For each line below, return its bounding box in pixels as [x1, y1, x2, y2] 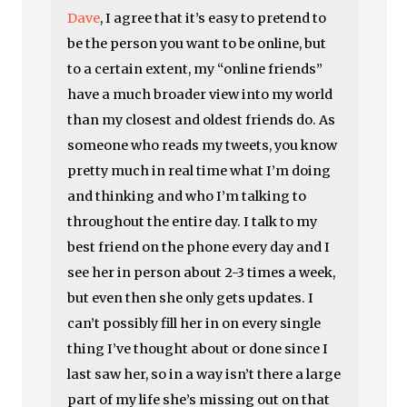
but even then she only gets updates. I [67, 290, 314, 306]
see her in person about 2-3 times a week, [67, 264, 336, 281]
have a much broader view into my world [67, 86, 333, 103]
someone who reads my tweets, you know [67, 137, 338, 154]
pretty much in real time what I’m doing [67, 163, 332, 179]
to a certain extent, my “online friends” [67, 61, 323, 77]
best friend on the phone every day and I [67, 239, 331, 255]
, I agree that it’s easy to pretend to [100, 10, 327, 26]
